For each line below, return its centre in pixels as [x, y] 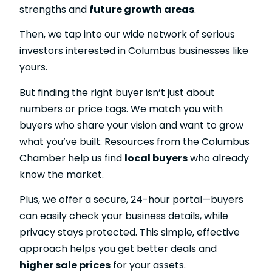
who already [218, 158]
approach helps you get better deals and [118, 248]
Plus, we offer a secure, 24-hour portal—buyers [131, 199]
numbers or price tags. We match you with [121, 109]
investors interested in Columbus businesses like [134, 51]
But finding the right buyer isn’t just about [117, 92]
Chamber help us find [72, 158]
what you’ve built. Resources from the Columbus [134, 141]
